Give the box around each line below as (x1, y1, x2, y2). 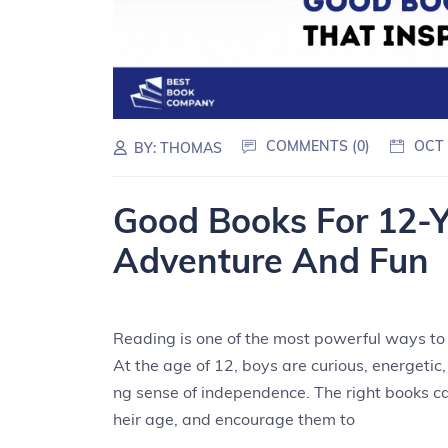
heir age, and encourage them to (113, 408, 356, 429)
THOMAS (160, 139, 223, 158)
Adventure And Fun (113, 238, 430, 282)
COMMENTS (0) (266, 137, 371, 156)
